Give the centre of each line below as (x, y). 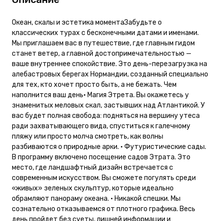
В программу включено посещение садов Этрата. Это (101, 157)
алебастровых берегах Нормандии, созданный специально (110, 74)
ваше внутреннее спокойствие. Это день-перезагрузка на (110, 64)
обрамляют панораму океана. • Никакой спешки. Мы (96, 198)
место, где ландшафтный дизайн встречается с (92, 167)
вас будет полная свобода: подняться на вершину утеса (106, 115)
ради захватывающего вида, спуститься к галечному (101, 126)
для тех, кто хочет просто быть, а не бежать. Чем (94, 84)
